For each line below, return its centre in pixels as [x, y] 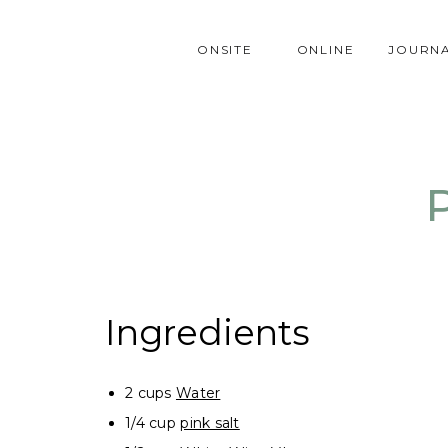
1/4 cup [153, 423]
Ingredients [207, 332]
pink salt [210, 423]
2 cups [150, 393]
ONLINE [325, 49]
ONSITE [225, 49]
